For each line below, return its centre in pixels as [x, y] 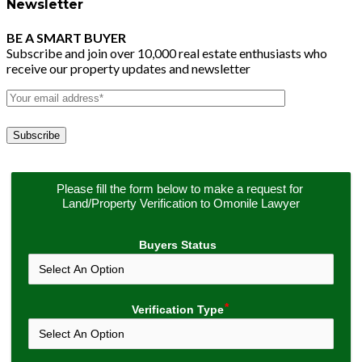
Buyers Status [177, 244]
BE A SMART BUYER [66, 37]
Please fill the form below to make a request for [179, 189]
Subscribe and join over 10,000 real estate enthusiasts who [167, 53]
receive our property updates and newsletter [128, 68]
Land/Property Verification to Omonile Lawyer [181, 204]
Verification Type [177, 309]
